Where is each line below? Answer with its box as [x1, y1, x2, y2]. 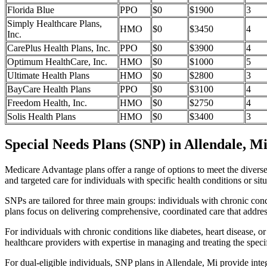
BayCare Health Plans [7, 84, 91, 95]
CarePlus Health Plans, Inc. [7, 43, 110, 54]
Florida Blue [7, 5, 54, 15]
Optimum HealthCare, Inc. [7, 57, 107, 67]
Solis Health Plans [7, 111, 76, 122]
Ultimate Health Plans [7, 70, 89, 81]
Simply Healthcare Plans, [7, 18, 102, 29]
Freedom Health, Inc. [7, 98, 87, 108]
